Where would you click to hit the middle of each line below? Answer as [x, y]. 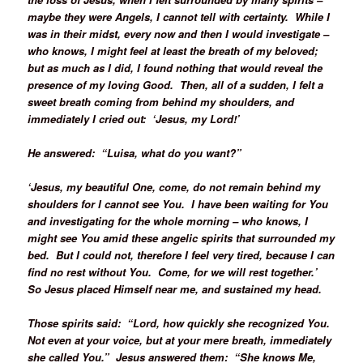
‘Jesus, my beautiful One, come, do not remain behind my [174, 186]
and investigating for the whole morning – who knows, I [168, 220]
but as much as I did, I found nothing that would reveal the [175, 67]
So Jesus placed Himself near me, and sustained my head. [175, 288]
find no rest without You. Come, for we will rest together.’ [175, 271]
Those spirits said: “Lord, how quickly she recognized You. [181, 323]
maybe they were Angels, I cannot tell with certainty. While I [179, 16]
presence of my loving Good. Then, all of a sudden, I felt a [176, 84]
